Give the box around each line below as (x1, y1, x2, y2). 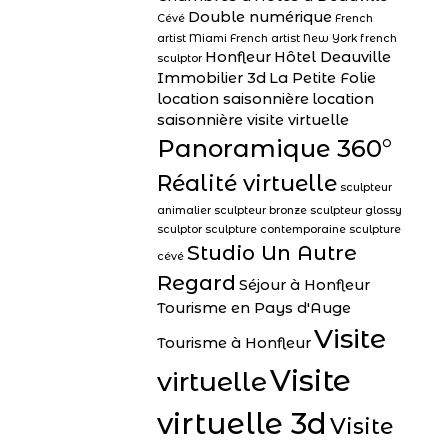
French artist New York (230, 32, 357, 45)
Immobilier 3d (157, 69, 266, 87)
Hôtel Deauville (274, 48, 391, 66)
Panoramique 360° (157, 134, 392, 163)
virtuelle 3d (157, 406, 327, 441)
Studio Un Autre (187, 240, 357, 265)
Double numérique (188, 8, 332, 26)
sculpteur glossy (310, 204, 402, 217)
